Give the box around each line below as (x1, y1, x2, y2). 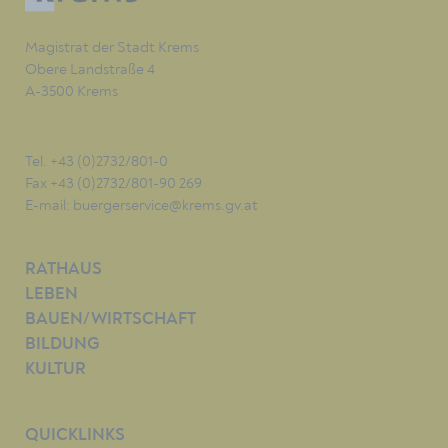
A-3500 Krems (25, 82, 118, 101)
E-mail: (25, 196, 73, 215)
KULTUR (25, 361, 86, 379)
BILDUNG (25, 336, 99, 354)
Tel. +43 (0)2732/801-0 (25, 152, 168, 171)
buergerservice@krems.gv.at (73, 196, 258, 215)
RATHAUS (25, 261, 102, 279)
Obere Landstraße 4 (25, 60, 155, 79)
